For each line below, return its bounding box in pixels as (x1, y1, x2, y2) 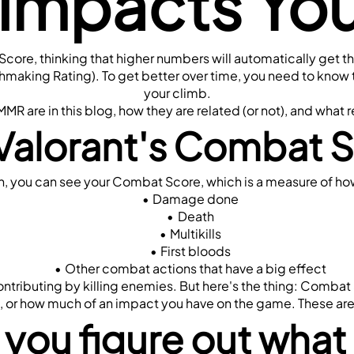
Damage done (153, 190, 239, 207)
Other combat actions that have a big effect (65, 259, 327, 277)
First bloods (160, 242, 232, 259)
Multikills (170, 224, 222, 242)
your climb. (143, 84, 211, 101)
